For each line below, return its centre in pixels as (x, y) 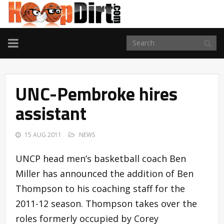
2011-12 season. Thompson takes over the (106, 203)
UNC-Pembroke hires (96, 93)
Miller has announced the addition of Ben (104, 173)
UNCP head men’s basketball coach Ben (101, 158)
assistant (51, 113)
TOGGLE (30, 42)
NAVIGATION (42, 54)
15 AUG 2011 (43, 134)
